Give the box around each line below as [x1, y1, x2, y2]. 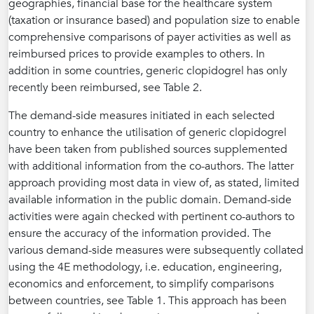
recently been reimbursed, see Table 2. [8, 80, 202, 96]
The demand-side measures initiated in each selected [8, 108, 275, 124]
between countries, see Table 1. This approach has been [8, 293, 287, 309]
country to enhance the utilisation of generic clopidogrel [8, 125, 287, 141]
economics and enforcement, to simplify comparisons [8, 276, 274, 292]
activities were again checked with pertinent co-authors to [8, 209, 294, 225]
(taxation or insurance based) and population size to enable [8, 13, 300, 29]
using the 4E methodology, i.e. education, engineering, [8, 259, 282, 275]
